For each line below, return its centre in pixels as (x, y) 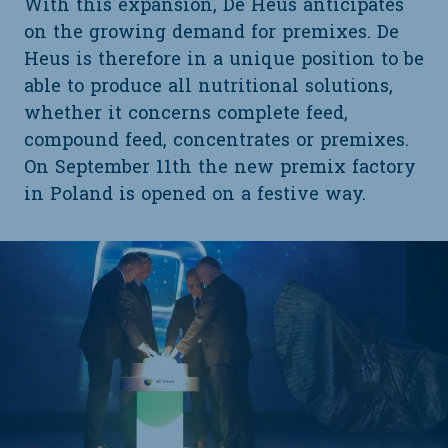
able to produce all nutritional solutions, (208, 87)
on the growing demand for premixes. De (211, 33)
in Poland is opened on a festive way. (195, 195)
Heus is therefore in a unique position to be (224, 60)
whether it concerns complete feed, (186, 114)
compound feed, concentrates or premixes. (216, 141)
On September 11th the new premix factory (220, 168)
